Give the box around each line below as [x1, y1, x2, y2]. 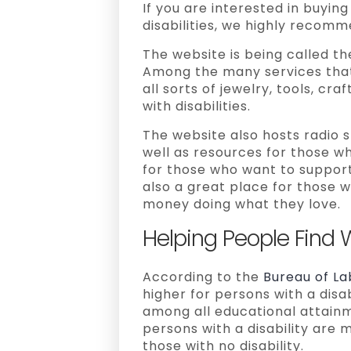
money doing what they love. [143, 195, 341, 213]
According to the [143, 268, 263, 286]
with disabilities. [143, 97, 251, 115]
